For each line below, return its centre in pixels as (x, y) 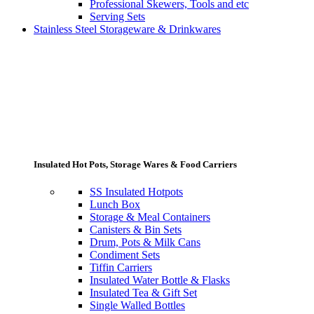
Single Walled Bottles (137, 306)
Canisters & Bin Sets (136, 230)
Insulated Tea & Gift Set (143, 293)
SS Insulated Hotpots (136, 192)
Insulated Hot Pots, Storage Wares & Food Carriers (135, 165)
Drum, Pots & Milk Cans (145, 243)
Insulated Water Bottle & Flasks (160, 280)
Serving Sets (117, 17)
